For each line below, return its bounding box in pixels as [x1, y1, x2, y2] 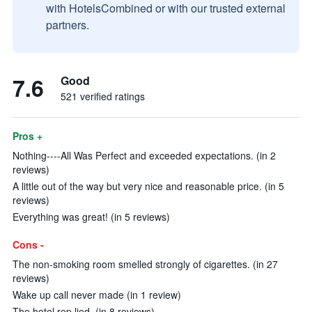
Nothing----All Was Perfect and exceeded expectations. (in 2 [13, 148, 276, 162]
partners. [46, 17, 89, 33]
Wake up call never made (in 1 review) [13, 288, 181, 302]
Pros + [13, 129, 42, 143]
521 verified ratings [61, 89, 145, 103]
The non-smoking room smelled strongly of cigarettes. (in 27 [13, 257, 278, 271]
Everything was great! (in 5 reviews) [13, 210, 170, 224]
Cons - [13, 237, 44, 251]
